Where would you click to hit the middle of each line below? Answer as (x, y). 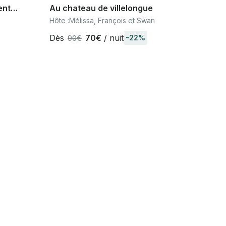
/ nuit (112, 38)
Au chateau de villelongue (101, 8)
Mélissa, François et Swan (112, 20)
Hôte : (59, 20)
